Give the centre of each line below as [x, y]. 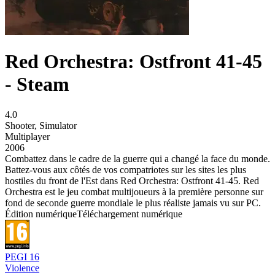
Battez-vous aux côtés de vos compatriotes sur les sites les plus [126, 169]
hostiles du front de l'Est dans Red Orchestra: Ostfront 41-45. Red [132, 180]
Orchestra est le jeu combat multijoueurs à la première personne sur [134, 192]
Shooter [20, 125]
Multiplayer [27, 136]
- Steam [37, 84]
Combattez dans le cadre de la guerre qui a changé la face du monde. [137, 158]
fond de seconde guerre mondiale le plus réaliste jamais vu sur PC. [133, 203]
